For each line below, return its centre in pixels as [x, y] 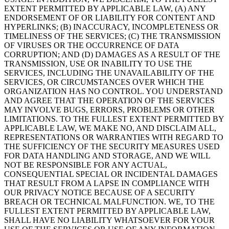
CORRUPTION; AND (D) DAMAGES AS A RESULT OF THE [112, 55]
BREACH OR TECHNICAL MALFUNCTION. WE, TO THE [109, 202]
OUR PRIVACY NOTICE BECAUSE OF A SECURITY [99, 193]
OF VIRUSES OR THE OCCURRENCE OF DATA [91, 45]
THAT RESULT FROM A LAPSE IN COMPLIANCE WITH [107, 184]
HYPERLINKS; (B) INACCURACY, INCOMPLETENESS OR [111, 27]
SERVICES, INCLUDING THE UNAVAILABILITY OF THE [109, 73]
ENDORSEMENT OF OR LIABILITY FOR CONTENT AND [110, 18]
